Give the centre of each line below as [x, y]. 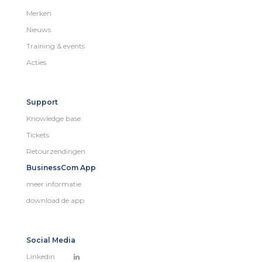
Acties [36, 62]
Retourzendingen [56, 151]
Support [42, 102]
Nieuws [39, 29]
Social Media [51, 240]
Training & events [56, 46]
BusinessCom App [61, 167]
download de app [55, 200]
